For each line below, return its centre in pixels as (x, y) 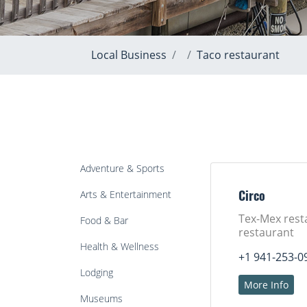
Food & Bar (104, 220)
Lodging (97, 272)
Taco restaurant (238, 55)
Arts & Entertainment (126, 194)
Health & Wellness (120, 246)
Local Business (129, 55)
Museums (101, 298)
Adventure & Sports (122, 168)
